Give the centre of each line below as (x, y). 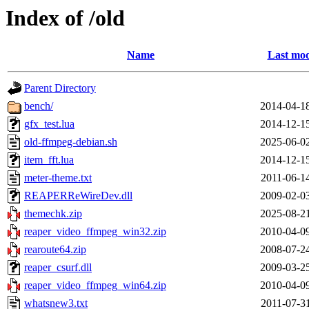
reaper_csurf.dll (58, 268)
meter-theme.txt (58, 178)
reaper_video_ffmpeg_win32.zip (95, 232)
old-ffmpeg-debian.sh (71, 142)
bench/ (39, 106)
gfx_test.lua (49, 124)
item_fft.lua (49, 160)
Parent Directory (60, 88)
